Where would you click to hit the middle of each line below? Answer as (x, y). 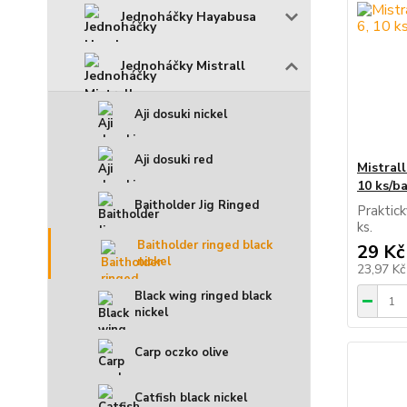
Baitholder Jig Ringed (197, 206)
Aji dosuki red (174, 160)
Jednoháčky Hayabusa (189, 17)
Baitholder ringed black (205, 246)
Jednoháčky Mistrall (183, 66)
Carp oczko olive (182, 353)
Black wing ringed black (203, 297)
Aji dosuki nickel (181, 115)
